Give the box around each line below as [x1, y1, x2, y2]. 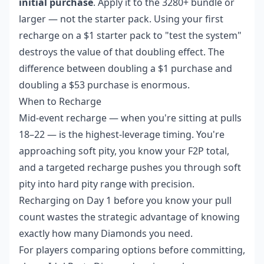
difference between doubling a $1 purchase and [19, 62, 232, 75]
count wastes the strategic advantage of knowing [19, 210, 240, 224]
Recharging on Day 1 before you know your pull [19, 194, 232, 207]
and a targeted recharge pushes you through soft [19, 161, 241, 174]
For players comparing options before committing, [19, 243, 245, 257]
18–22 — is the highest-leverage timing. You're [19, 128, 225, 141]
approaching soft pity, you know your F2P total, [19, 144, 229, 158]
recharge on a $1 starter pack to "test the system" [19, 29, 242, 42]
